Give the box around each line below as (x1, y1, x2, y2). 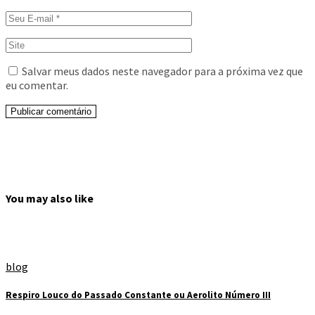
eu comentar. (6, 77, 68, 92)
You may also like (6, 191, 94, 205)
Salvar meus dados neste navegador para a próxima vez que (22, 63, 303, 78)
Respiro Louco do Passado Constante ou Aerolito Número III (6, 289, 271, 302)
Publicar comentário (11, 105, 91, 117)
